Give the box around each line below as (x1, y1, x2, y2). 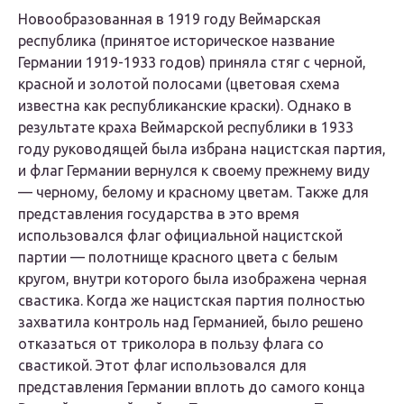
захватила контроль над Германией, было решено (18, 314, 363, 331)
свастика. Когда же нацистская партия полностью (18, 292, 365, 309)
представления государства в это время (18, 206, 299, 223)
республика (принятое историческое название (18, 32, 335, 50)
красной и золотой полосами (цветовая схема (18, 76, 340, 93)
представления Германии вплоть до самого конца (18, 379, 365, 396)
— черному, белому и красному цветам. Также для (18, 184, 369, 201)
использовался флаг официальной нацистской (18, 227, 343, 244)
